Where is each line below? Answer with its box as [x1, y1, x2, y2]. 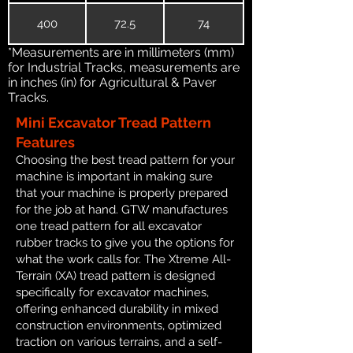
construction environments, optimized [16, 318, 221, 333]
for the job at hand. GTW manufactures [16, 203, 228, 217]
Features [16, 134, 75, 151]
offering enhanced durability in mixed [16, 302, 218, 317]
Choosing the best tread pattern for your [16, 153, 235, 168]
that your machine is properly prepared [16, 186, 228, 201]
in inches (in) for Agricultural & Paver [8, 75, 217, 91]
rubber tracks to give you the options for [16, 236, 234, 251]
